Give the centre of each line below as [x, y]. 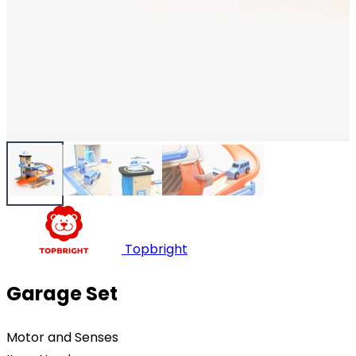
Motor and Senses [62, 337]
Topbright [156, 249]
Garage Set [62, 293]
